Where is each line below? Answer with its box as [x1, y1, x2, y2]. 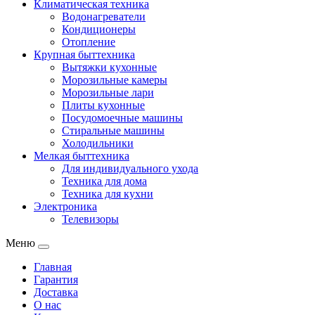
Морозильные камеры [62, 74, 167, 86]
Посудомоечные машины [62, 112, 183, 124]
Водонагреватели [62, 11, 146, 22]
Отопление [62, 36, 115, 48]
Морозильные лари [62, 86, 154, 98]
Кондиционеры [62, 23, 136, 35]
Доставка [34, 286, 78, 298]
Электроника [34, 200, 97, 212]
